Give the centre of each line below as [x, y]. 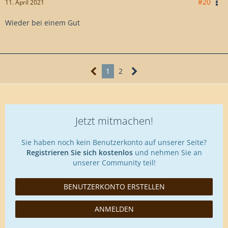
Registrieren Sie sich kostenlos [79, 152]
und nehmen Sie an [167, 152]
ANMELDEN [114, 209]
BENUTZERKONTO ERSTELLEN [114, 187]
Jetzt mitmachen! [114, 121]
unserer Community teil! [114, 163]
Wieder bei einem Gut [42, 23]
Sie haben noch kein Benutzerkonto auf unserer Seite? [114, 142]
